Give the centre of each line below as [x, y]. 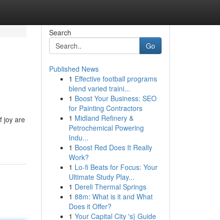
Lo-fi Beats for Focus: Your [116, 167]
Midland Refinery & [104, 118]
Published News [74, 69]
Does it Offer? [90, 206]
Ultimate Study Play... [101, 177]
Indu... [78, 137]
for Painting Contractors [105, 108]
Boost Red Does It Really [113, 147]
